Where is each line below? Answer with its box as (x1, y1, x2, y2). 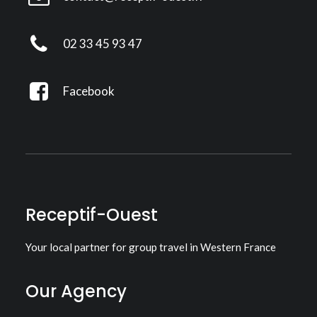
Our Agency (25, 279, 127, 303)
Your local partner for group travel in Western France (25, 241, 276, 253)
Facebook (62, 83, 115, 98)
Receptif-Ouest (25, 203, 158, 226)
